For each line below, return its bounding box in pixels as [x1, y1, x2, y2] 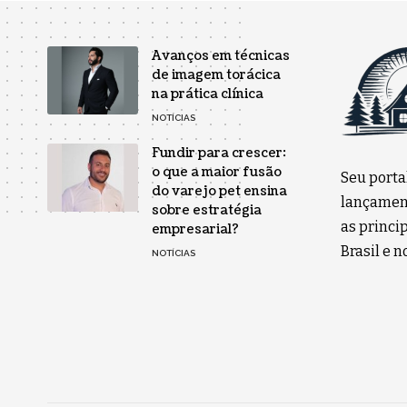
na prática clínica [152, 84, 263, 103]
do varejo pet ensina [152, 182, 287, 200]
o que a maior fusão [152, 163, 282, 181]
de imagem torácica [152, 65, 281, 84]
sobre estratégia [152, 201, 262, 219]
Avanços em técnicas [152, 46, 290, 65]
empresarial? [152, 220, 239, 238]
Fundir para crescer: [152, 144, 286, 162]
